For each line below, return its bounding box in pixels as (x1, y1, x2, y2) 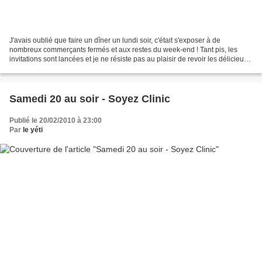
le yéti (23, 125, 43, 134)
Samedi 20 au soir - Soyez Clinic (9, 92, 170, 105)
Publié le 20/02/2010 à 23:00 (9, 116, 102, 125)
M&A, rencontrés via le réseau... (9, 64, 110, 73)
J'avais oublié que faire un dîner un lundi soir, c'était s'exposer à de (9, 36, 220, 44)
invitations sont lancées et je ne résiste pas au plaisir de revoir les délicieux (9, 54, 247, 63)
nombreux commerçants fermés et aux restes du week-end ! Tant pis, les (9, 45, 237, 54)
